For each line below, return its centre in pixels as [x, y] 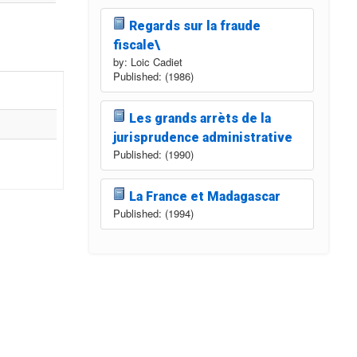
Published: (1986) [153, 76]
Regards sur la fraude [194, 25]
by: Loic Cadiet [148, 61]
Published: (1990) [153, 154]
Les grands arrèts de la [200, 118]
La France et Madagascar [204, 196]
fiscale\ [137, 45]
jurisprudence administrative [203, 137]
